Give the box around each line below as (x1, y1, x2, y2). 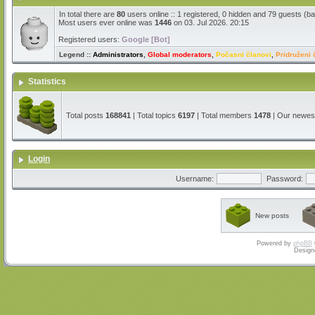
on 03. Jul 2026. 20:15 (172, 18, 249, 27)
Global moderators (148, 51, 212, 58)
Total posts (66, 111, 105, 120)
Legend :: (59, 51, 93, 58)
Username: (176, 174, 214, 183)
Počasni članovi (216, 51, 271, 58)
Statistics (28, 77, 68, 86)
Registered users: (58, 35, 122, 44)
